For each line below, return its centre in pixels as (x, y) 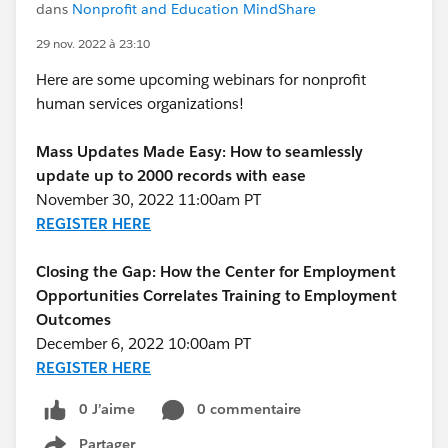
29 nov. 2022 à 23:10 (93, 43)
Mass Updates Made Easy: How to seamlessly (199, 151)
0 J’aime (107, 409)
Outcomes (73, 319)
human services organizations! (142, 103)
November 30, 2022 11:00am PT (148, 199)
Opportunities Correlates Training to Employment (216, 295)
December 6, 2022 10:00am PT (143, 343)
